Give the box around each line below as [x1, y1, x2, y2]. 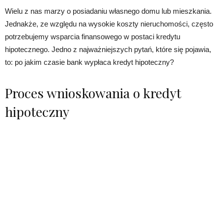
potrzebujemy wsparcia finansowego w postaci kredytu [5, 32, 180, 41]
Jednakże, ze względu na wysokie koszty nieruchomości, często [5, 19, 213, 28]
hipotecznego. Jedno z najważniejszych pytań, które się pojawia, [5, 45, 211, 54]
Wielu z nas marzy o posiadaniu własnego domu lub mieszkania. [5, 6, 212, 15]
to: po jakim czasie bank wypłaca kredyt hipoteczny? [5, 57, 174, 66]
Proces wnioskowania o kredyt [5, 83, 181, 102]
